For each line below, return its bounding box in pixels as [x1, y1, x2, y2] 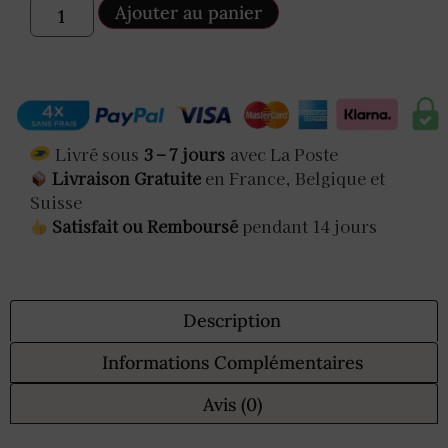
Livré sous [55, 141, 139, 166]
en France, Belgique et [201, 166, 386, 191]
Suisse [30, 190, 82, 215]
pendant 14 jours [238, 214, 378, 239]
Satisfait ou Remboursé [52, 214, 239, 239]
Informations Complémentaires [101, 350, 363, 374]
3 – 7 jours [144, 141, 225, 166]
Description [183, 309, 281, 333]
